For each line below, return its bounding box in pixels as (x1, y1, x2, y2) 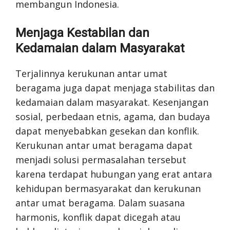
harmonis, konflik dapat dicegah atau (15, 211, 181, 223)
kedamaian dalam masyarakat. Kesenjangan (15, 96, 208, 108)
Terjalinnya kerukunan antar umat (15, 67, 167, 80)
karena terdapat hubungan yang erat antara (15, 168, 212, 180)
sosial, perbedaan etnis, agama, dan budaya (15, 110, 210, 123)
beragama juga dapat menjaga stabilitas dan (15, 82, 215, 94)
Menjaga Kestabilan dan (15, 26, 149, 40)
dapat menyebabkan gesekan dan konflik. (15, 125, 199, 137)
